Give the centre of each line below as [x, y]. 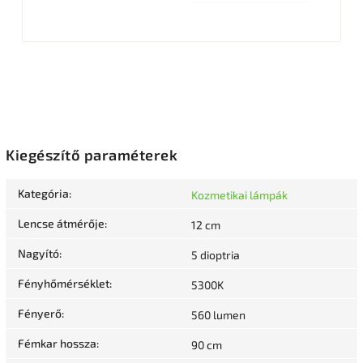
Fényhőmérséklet [64, 284]
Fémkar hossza [57, 344]
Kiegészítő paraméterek [92, 155]
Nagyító [38, 254]
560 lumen [218, 315]
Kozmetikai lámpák [239, 195]
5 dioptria [216, 255]
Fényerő [40, 314]
